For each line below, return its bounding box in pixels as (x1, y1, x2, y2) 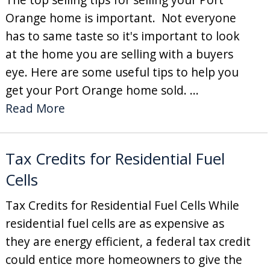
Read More (5, 99, 65, 116)
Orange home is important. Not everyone (5, 9, 236, 26)
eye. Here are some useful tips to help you (5, 63, 239, 80)
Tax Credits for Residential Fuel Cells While (5, 196, 239, 213)
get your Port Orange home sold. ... (5, 81, 199, 98)
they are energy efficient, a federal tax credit (5, 233, 251, 250)
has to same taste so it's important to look (5, 27, 240, 44)
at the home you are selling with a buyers (5, 45, 233, 62)
